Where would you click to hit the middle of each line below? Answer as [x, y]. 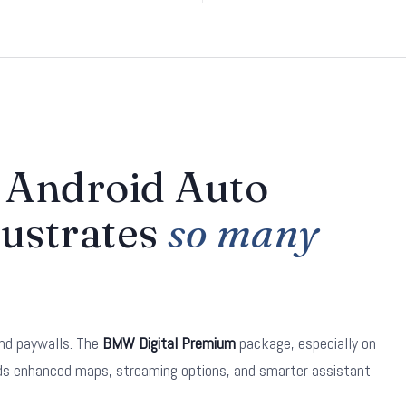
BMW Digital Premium [169, 343]
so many [244, 232]
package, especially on [306, 343]
